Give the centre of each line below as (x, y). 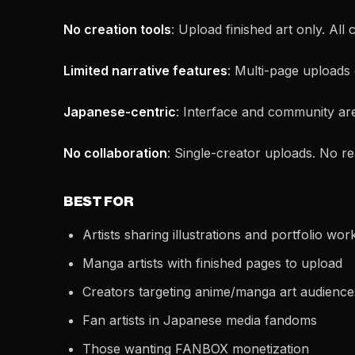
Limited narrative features (145, 71)
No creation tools (117, 29)
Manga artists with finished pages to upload (212, 263)
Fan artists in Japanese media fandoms (200, 320)
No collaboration (115, 153)
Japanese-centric (120, 112)
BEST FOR (99, 202)
